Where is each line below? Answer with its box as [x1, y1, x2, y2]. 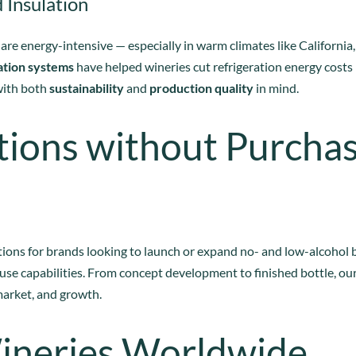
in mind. [253, 79, 299, 95]
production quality [149, 79, 253, 95]
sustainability [49, 79, 124, 95]
